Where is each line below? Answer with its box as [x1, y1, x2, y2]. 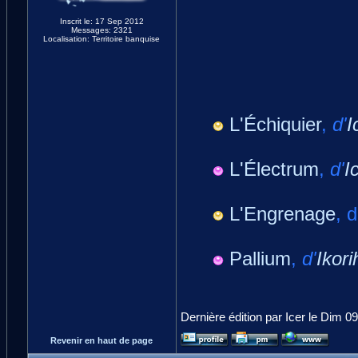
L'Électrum [229, 158, 319, 180]
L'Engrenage [229, 203, 336, 225]
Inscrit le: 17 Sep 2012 [59, 17, 144, 26]
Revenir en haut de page [50, 336, 153, 345]
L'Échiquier [229, 113, 321, 135]
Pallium [229, 248, 291, 269]
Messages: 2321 [70, 26, 133, 34]
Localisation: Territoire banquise [43, 34, 160, 43]
